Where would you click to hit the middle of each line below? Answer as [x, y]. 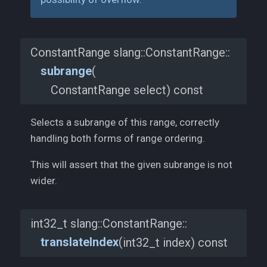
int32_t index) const [175, 243]
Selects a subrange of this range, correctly [125, 122]
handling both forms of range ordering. [118, 139]
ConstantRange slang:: [88, 52]
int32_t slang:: [66, 223]
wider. [44, 181]
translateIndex [80, 243]
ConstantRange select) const [127, 90]
